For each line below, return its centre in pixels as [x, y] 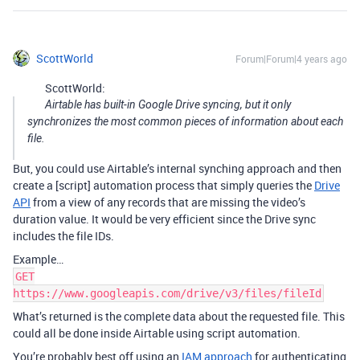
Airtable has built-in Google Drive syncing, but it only [168, 104]
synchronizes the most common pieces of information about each [185, 121]
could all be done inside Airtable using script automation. [157, 333]
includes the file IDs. [63, 235]
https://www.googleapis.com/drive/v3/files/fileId [167, 293]
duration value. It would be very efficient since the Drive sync [164, 219]
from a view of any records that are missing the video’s [168, 202]
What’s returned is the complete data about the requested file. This [179, 316]
